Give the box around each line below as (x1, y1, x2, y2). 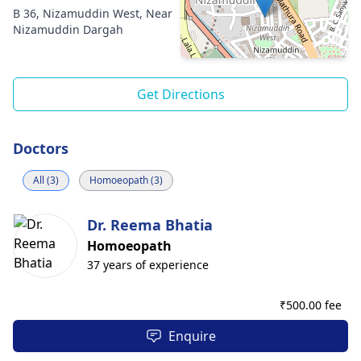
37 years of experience (87, 257, 209, 272)
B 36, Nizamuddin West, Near (13, 6, 172, 21)
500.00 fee (286, 297, 342, 313)
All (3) (33, 173, 59, 187)
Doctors (13, 139, 68, 158)
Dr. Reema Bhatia (87, 215, 213, 234)
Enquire (168, 327, 216, 345)
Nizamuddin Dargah (13, 22, 123, 37)
